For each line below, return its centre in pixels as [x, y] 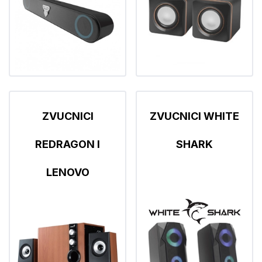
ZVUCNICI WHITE [194, 116]
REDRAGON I [68, 144]
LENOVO [68, 172]
